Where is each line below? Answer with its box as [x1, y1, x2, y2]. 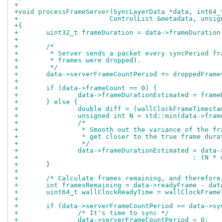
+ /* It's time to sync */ [78, 209, 169, 217]
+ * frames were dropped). [46, 56, 141, 64]
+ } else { [46, 98, 78, 106]
